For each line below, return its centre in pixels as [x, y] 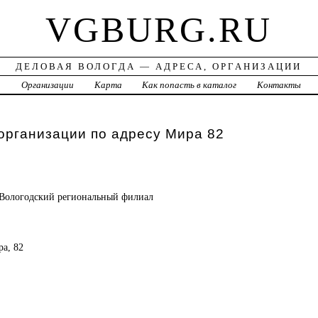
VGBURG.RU [159, 30]
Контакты [279, 85]
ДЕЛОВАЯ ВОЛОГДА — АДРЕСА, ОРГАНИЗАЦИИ [159, 67]
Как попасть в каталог [190, 85]
